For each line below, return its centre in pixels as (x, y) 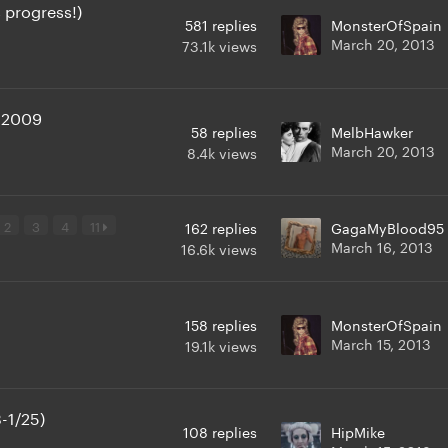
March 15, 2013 (381, 342)
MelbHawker (372, 130)
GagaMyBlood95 (387, 226)
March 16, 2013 (382, 245)
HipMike (358, 430)
